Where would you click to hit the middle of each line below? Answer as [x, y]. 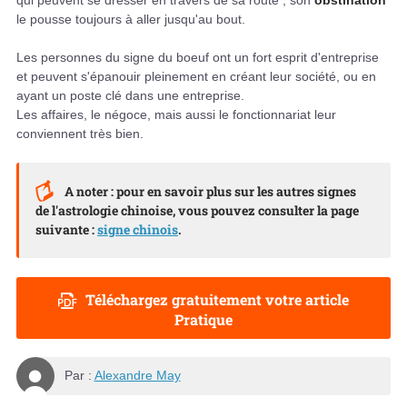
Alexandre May [137, 376]
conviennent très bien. [80, 133]
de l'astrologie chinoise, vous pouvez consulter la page [197, 210]
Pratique [203, 320]
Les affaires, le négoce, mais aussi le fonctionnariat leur [176, 114]
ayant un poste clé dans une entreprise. [130, 95]
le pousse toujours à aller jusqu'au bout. [131, 19]
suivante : [66, 229]
